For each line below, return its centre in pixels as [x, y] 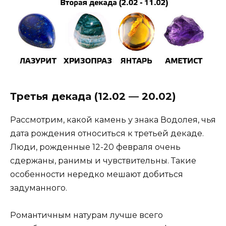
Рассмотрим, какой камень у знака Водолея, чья [113, 120]
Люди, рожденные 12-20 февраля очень [95, 147]
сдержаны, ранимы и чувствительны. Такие [103, 160]
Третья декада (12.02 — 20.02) [93, 96]
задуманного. [39, 188]
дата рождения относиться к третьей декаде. [107, 133]
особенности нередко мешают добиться [97, 174]
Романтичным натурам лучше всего [87, 215]
